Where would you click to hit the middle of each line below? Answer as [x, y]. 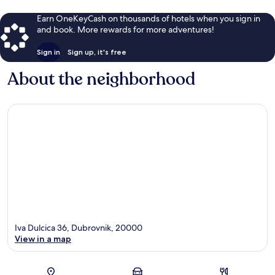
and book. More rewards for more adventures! [126, 29]
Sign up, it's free [97, 52]
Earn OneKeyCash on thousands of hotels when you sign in [149, 18]
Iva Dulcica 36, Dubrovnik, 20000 [79, 228]
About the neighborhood [101, 79]
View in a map [43, 239]
